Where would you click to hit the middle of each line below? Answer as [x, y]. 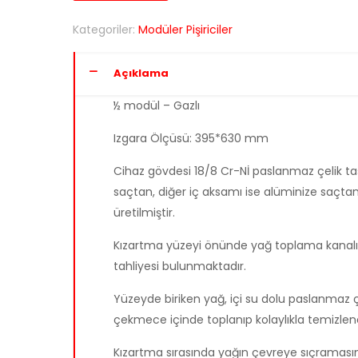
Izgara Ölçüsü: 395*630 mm [191, 138]
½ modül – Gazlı [156, 105]
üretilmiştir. [144, 213]
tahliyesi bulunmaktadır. [179, 266]
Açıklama [141, 73]
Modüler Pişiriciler [185, 30]
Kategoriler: [105, 30]
